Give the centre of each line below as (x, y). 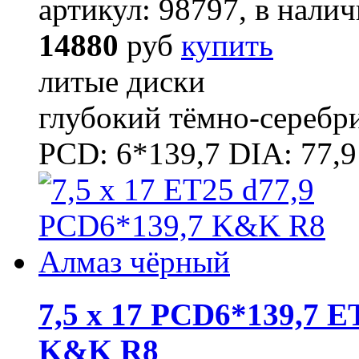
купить (227, 45)
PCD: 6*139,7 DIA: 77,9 (198, 153)
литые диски (122, 81)
